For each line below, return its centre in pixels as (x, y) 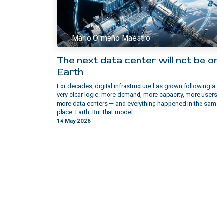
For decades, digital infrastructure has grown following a (136, 86)
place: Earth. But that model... (97, 112)
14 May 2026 (74, 120)
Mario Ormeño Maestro (111, 38)
